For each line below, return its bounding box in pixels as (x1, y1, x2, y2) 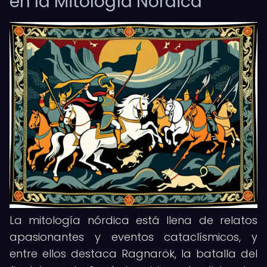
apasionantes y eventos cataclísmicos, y (10, 229, 257, 244)
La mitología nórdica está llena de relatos (10, 213, 257, 228)
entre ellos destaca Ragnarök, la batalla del (10, 246, 257, 261)
